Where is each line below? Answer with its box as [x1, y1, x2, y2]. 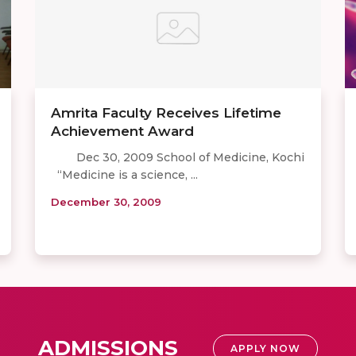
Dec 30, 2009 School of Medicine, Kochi [51, 150, 304, 165]
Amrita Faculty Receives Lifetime [51, 105, 281, 122]
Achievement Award [51, 123, 194, 140]
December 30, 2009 [51, 195, 161, 209]
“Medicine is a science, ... [51, 168, 198, 183]
